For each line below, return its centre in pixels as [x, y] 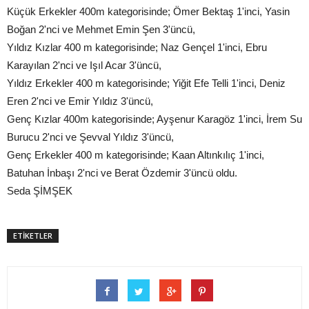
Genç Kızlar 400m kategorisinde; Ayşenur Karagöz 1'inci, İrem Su [154, 119]
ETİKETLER [33, 235]
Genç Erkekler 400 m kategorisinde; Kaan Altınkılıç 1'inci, [136, 154]
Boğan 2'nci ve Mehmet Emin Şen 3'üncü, [101, 29]
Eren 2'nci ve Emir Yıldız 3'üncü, [80, 101]
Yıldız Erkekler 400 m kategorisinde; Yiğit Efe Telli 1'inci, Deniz [146, 83]
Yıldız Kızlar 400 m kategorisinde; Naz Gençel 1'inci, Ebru [137, 47]
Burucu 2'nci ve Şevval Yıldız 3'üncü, [90, 137]
